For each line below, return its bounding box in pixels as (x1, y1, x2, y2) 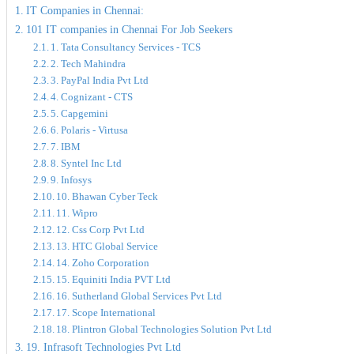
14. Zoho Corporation (56, 257, 150, 269)
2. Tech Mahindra (51, 58, 126, 70)
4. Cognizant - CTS (51, 91, 134, 104)
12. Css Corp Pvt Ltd (56, 224, 145, 236)
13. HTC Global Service (56, 240, 159, 253)
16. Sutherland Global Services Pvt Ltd (56, 290, 223, 303)
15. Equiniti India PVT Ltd (56, 273, 171, 286)
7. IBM (51, 141, 81, 153)
